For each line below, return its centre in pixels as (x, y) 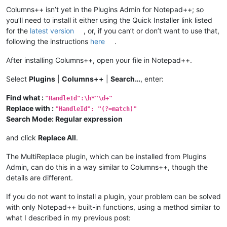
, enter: (152, 79)
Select (17, 79)
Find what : (26, 98)
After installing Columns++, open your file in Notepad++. (99, 60)
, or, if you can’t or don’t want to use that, (152, 31)
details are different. (40, 178)
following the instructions (48, 42)
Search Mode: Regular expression (64, 119)
